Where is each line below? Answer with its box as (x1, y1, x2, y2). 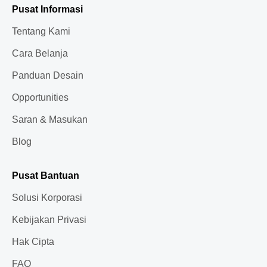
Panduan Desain (12, 70, 83, 80)
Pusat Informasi (12, 4, 83, 14)
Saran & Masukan (12, 114, 88, 125)
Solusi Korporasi (12, 192, 82, 203)
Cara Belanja (12, 48, 68, 58)
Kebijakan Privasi (12, 214, 86, 225)
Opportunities (12, 92, 69, 103)
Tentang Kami (12, 26, 70, 36)
